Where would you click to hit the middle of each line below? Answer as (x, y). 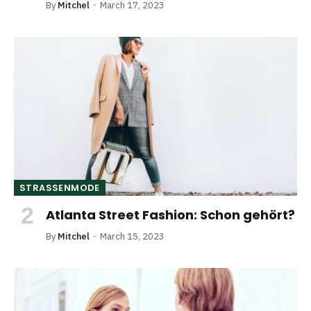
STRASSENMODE (57, 188)
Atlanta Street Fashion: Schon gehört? (170, 215)
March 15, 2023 (132, 237)
